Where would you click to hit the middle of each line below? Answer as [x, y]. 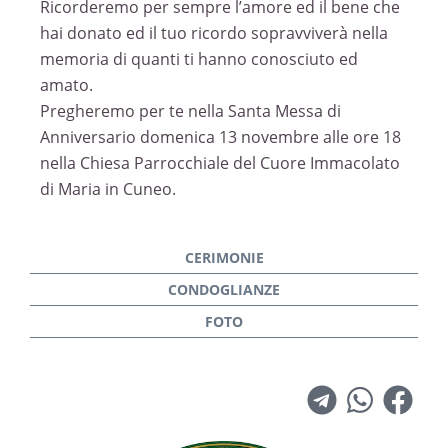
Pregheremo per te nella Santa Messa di [190, 111]
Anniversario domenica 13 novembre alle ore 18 [220, 137]
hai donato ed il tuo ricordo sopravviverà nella [214, 33]
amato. [66, 85]
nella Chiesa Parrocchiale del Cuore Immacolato [220, 163]
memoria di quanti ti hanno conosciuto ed [199, 59]
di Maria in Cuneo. [108, 189]
